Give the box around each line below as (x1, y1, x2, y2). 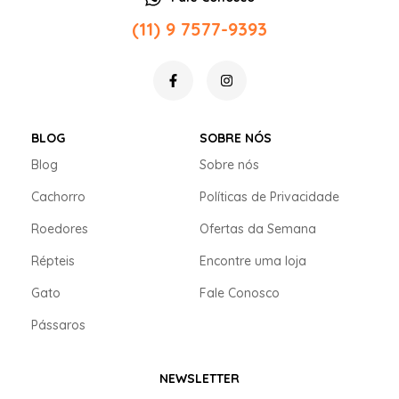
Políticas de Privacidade (199, 189, 339, 206)
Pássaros (31, 317, 85, 334)
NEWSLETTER (159, 370, 240, 387)
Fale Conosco (199, 285, 280, 302)
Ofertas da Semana (199, 221, 316, 238)
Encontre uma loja (199, 253, 306, 270)
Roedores (31, 221, 88, 238)
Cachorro (31, 189, 85, 206)
